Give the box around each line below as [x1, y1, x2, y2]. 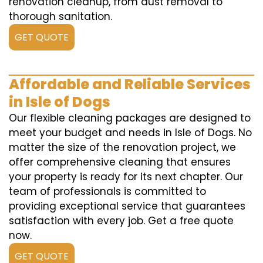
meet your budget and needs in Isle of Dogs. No [9, 126, 252, 140]
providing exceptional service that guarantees [9, 199, 245, 213]
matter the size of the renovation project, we [9, 140, 236, 154]
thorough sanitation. [9, 9, 112, 23]
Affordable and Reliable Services [9, 75, 251, 94]
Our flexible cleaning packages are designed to [9, 111, 251, 125]
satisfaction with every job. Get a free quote [9, 214, 234, 228]
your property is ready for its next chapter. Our [9, 170, 243, 184]
